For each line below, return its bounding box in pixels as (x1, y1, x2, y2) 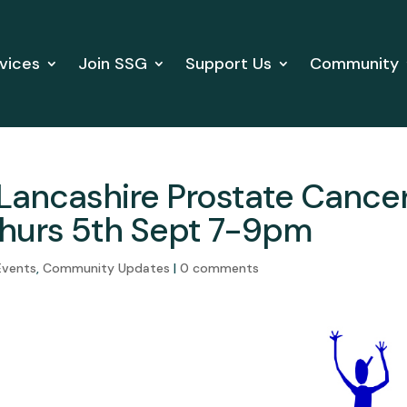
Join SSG (77, 53, 147, 74)
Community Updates (43, 260, 171, 276)
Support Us (184, 53, 272, 74)
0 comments (180, 260, 260, 276)
